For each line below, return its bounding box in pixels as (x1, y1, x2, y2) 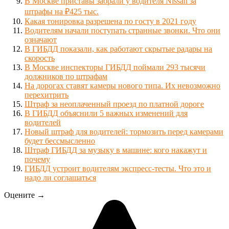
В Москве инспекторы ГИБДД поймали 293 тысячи (25, 63, 205, 72)
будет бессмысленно (25, 136, 95, 146)
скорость (25, 54, 55, 63)
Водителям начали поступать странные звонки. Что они (25, 26, 220, 35)
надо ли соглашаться (25, 173, 96, 182)
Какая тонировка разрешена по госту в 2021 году (25, 17, 196, 26)
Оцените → (4, 191, 45, 200)
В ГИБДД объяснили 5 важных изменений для (25, 109, 188, 118)
